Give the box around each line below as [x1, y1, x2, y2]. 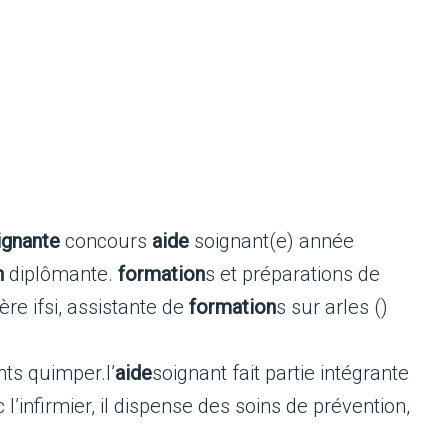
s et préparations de [205, 262, 380, 286]
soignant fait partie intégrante [152, 361, 409, 385]
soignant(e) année [189, 229, 354, 253]
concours [60, 229, 152, 253]
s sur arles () [276, 295, 388, 319]
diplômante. [4, 262, 118, 286]
